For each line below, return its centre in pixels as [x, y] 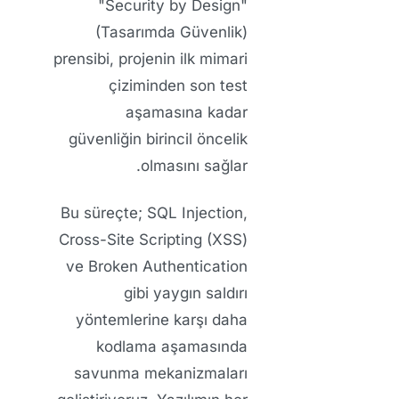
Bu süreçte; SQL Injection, [154, 212]
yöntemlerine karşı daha [162, 319]
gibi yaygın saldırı [186, 293]
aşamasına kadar [187, 113]
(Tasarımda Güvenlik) [171, 33]
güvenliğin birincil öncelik [158, 139]
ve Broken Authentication [157, 266]
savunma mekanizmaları [161, 373]
